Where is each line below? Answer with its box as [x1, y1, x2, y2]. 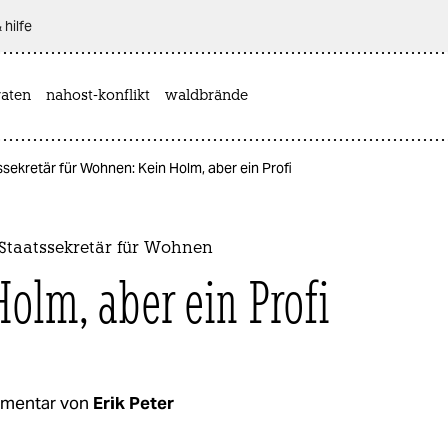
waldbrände [165, 88, 248, 104]
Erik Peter [93, 391, 174, 414]
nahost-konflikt [46, 88, 150, 104]
